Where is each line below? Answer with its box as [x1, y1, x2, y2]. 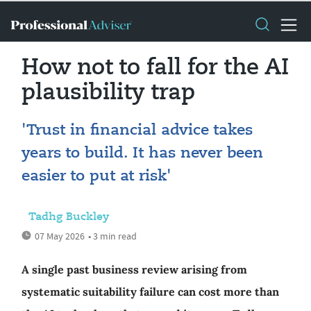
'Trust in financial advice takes [22, 123, 253, 138]
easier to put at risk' [22, 169, 171, 184]
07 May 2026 [35, 230, 85, 242]
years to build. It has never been [22, 146, 263, 161]
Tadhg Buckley [28, 212, 109, 223]
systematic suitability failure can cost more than [22, 285, 279, 299]
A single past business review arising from [22, 262, 247, 276]
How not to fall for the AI [22, 57, 289, 79]
